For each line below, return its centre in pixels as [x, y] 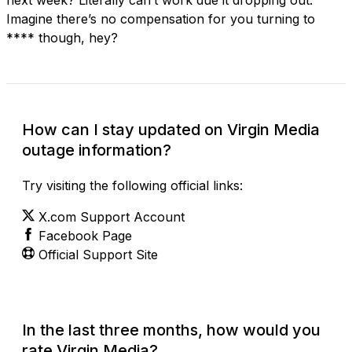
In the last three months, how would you [171, 330]
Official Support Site [98, 254]
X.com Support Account [112, 216]
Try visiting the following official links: [132, 185]
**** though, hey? [62, 37]
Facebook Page [85, 235]
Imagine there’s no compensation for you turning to [161, 18]
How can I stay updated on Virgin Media [171, 129]
